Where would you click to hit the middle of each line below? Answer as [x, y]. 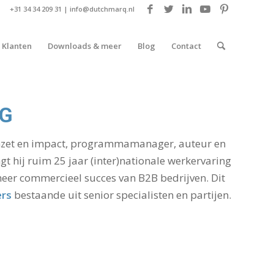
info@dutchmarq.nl [102, 9]
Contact [186, 46]
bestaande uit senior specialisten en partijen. [121, 195]
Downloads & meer [85, 46]
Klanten [17, 46]
